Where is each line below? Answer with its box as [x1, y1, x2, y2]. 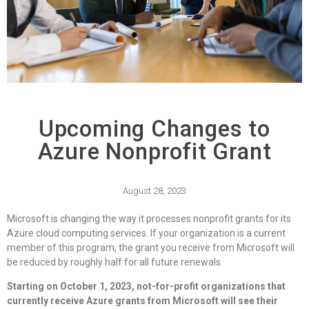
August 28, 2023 [123, 186, 186, 197]
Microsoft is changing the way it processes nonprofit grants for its [7, 213, 291, 225]
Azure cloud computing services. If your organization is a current [7, 228, 286, 239]
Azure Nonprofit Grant [37, 138, 272, 166]
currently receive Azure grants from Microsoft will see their [7, 295, 278, 307]
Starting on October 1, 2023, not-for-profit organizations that [7, 281, 286, 292]
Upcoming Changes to [38, 115, 271, 143]
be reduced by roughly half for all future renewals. [7, 257, 223, 268]
